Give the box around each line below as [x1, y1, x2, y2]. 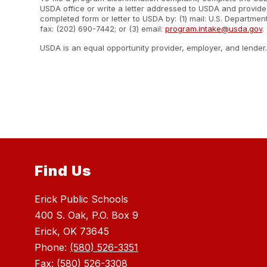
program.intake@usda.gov [165, 24, 263, 33]
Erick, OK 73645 [35, 225, 110, 238]
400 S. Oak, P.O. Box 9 [35, 209, 139, 222]
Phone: [35, 241, 70, 254]
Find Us [35, 162, 92, 180]
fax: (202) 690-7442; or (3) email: [40, 24, 166, 33]
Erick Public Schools [35, 193, 129, 206]
